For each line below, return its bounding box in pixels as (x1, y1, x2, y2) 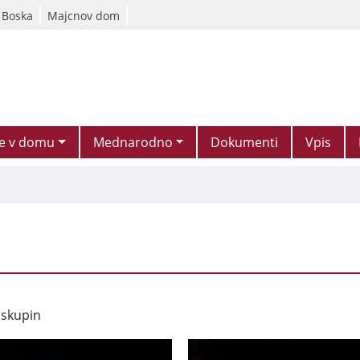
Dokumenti (211, 133, 279, 151)
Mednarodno (92, 133, 173, 151)
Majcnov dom (47, 7, 120, 23)
